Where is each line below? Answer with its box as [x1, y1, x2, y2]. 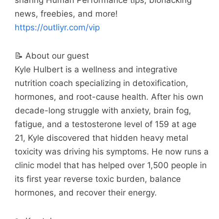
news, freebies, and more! [15, 9, 118, 19]
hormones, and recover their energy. [15, 188, 157, 198]
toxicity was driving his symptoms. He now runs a [15, 147, 209, 157]
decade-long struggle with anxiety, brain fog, [15, 106, 191, 116]
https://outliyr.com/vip [15, 22, 100, 33]
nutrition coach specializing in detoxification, [15, 78, 188, 88]
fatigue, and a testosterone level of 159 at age [15, 119, 197, 130]
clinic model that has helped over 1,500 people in [15, 160, 207, 171]
